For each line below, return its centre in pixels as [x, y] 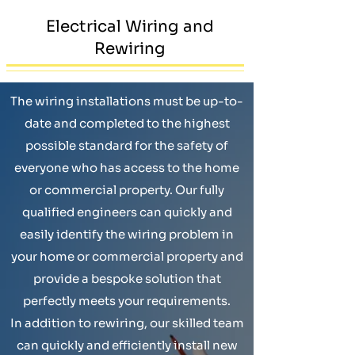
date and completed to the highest [127, 123]
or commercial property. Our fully [127, 190]
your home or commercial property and [127, 256]
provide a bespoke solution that [127, 279]
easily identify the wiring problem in [127, 234]
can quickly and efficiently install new [127, 345]
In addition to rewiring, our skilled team [127, 323]
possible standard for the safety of [127, 145]
